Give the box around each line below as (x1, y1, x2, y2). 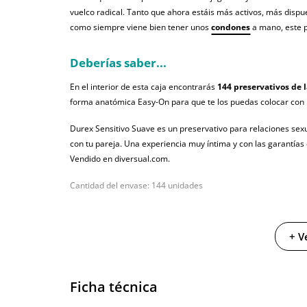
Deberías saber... (70, 55, 167, 71)
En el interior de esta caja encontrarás (70, 81, 217, 93)
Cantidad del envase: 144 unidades (70, 180, 203, 192)
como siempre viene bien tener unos (70, 21, 211, 34)
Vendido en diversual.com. (70, 153, 170, 165)
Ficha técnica (70, 278, 158, 297)
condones (211, 21, 250, 34)
